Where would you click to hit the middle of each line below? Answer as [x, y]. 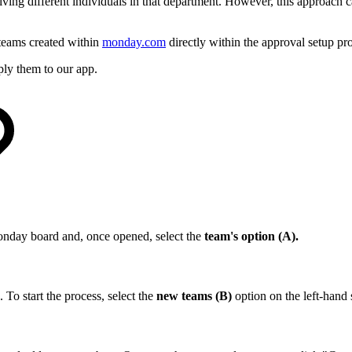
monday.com [134, 42]
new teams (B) [194, 296]
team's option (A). [250, 236]
